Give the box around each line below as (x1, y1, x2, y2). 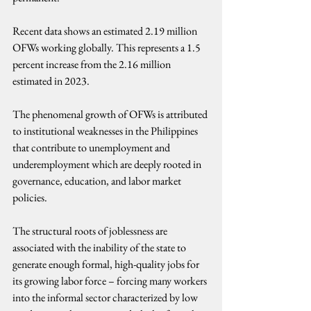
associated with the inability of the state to (12, 240, 188, 255)
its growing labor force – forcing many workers (12, 274, 209, 288)
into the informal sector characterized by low (12, 290, 200, 305)
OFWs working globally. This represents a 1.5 (12, 40, 203, 55)
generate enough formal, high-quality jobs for (12, 257, 201, 271)
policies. (12, 190, 47, 205)
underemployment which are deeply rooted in (12, 157, 203, 171)
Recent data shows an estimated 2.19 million (12, 24, 199, 38)
